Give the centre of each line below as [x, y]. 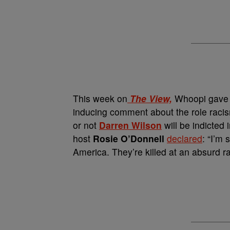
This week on [100, 98]
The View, [150, 98]
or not [86, 125]
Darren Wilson [130, 125]
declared [185, 138]
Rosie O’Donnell [129, 138]
